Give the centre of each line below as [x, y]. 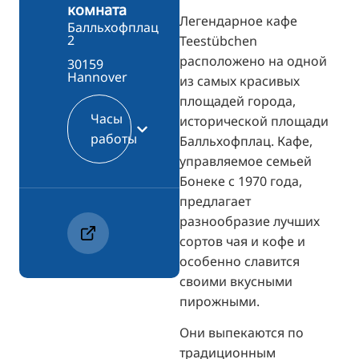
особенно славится [240, 261]
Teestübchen [218, 40]
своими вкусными [236, 281]
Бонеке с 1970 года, [241, 181]
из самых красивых [240, 81]
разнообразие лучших [250, 221]
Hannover [97, 77]
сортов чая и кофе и [242, 241]
